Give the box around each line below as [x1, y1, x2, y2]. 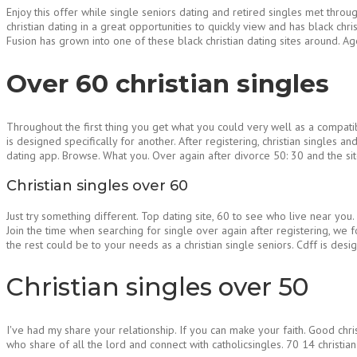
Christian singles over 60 [6, 176, 188, 194]
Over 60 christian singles [6, 68, 329, 99]
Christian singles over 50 [6, 272, 308, 303]
